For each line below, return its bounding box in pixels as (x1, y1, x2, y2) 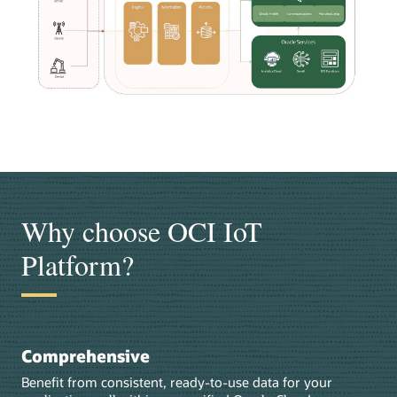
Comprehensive (21, 345, 150, 368)
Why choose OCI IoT (21, 212, 262, 251)
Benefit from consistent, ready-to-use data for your (21, 372, 332, 391)
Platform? (21, 245, 134, 284)
